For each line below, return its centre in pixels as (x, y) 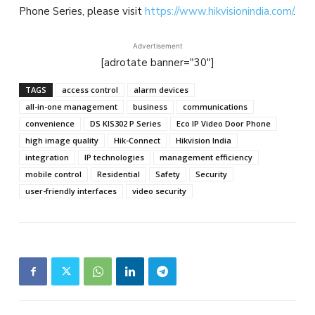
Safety (168, 174)
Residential (118, 174)
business (150, 107)
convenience (50, 124)
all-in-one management (71, 107)
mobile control (53, 174)
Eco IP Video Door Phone (224, 124)
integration (47, 157)
